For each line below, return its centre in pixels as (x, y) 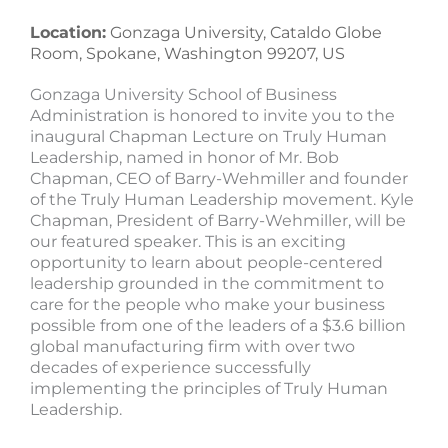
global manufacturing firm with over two (192, 347)
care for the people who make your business (207, 305)
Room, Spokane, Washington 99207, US (187, 54)
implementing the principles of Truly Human (209, 389)
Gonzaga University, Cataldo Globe (244, 33)
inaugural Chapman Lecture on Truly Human (208, 137)
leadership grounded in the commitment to (207, 284)
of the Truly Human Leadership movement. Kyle (222, 200)
